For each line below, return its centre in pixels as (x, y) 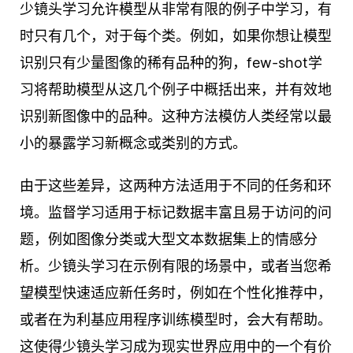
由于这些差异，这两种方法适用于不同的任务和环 (176, 186)
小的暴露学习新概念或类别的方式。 (133, 143)
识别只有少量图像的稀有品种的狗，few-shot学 (171, 63)
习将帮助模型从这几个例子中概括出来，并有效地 (176, 90)
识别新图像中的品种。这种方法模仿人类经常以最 (176, 117)
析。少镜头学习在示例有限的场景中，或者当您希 (176, 266)
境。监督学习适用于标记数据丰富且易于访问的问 (176, 213)
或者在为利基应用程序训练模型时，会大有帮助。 (176, 320)
